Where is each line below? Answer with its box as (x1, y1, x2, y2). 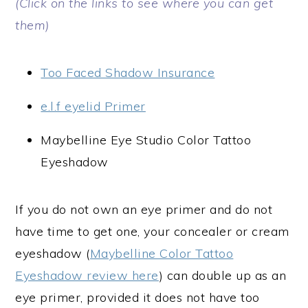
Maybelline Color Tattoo (89, 245, 234, 261)
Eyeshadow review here (15, 267, 159, 283)
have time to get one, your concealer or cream (15, 223, 289, 239)
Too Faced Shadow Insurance (41, 65, 215, 80)
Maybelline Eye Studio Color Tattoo (41, 132, 252, 148)
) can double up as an (158, 267, 287, 283)
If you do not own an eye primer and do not (15, 201, 273, 217)
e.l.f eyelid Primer (41, 98, 146, 114)
